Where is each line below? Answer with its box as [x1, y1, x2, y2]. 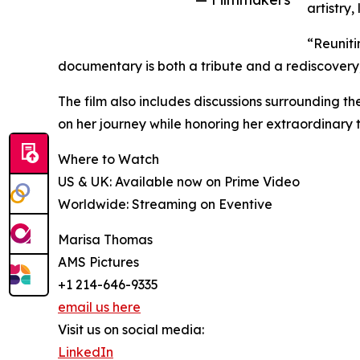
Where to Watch [58, 151, 159, 168]
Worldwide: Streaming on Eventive [58, 196, 272, 213]
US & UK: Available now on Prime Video [58, 174, 300, 190]
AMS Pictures [58, 254, 139, 271]
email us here [58, 299, 141, 316]
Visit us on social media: [58, 321, 204, 338]
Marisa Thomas [58, 231, 153, 248]
